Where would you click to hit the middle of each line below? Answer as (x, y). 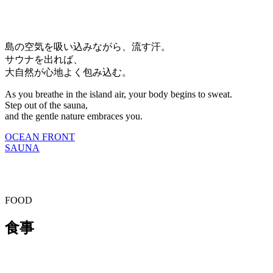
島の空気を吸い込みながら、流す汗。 (88, 47)
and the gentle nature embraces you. (74, 116)
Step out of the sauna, (46, 105)
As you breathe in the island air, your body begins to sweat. (119, 94)
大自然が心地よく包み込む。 (68, 73)
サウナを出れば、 (44, 60)
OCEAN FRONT (40, 137)
